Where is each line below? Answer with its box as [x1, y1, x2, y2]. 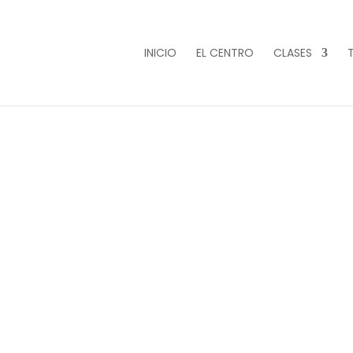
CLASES [273, 45, 312, 61]
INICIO [143, 45, 176, 61]
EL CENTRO [195, 45, 254, 61]
